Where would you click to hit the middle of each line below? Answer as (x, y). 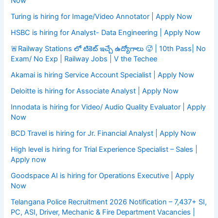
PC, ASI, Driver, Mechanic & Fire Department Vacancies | (103, 212)
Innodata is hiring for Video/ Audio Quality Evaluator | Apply (109, 107)
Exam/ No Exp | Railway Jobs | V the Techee (84, 59)
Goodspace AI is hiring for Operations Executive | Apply (103, 176)
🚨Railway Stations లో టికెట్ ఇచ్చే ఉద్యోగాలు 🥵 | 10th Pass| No (109, 49)
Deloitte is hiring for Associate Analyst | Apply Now (95, 91)
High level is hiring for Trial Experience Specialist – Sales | (104, 150)
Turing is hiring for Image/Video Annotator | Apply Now (102, 17)
